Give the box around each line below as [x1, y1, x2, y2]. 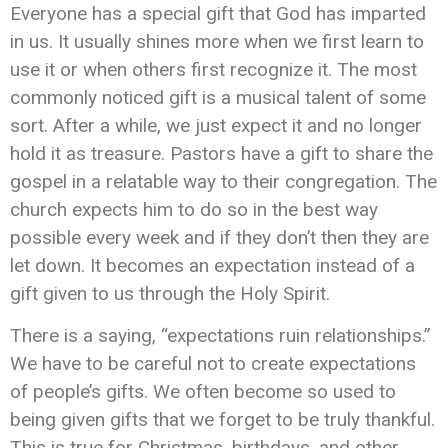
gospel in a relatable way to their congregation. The [10, 169, 437, 193]
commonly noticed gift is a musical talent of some [10, 85, 426, 109]
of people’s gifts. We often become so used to [10, 380, 396, 404]
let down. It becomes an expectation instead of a [10, 253, 415, 277]
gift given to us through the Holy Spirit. [10, 281, 330, 305]
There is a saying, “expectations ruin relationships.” [10, 324, 431, 348]
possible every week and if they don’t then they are [10, 225, 429, 249]
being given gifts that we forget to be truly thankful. [10, 408, 435, 432]
